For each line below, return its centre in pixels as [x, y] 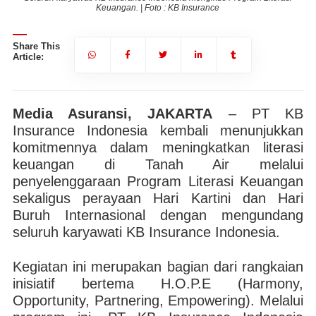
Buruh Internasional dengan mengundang [158, 215]
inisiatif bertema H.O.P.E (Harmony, [158, 284]
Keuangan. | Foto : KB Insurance [158, 7]
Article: [28, 57]
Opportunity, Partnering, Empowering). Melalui [158, 300]
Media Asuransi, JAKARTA [113, 114]
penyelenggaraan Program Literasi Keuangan [158, 181]
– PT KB [258, 114]
